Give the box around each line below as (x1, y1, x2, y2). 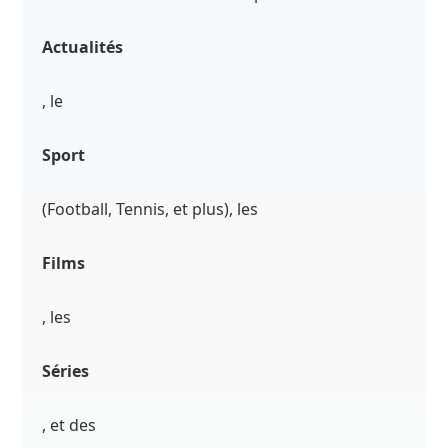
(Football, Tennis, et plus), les (42, 198, 259, 221)
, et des (42, 414, 97, 437)
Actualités (42, 36, 124, 59)
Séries (42, 360, 90, 383)
